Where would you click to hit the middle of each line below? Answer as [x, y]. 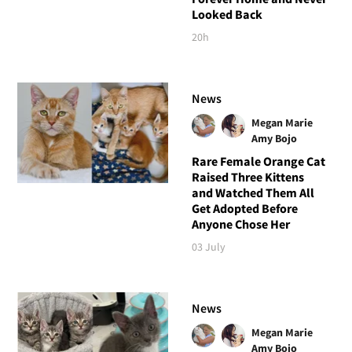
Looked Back [227, 14]
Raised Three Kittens [247, 176]
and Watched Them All [253, 192]
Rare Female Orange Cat [258, 161]
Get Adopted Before [244, 208]
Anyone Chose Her [240, 224]
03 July [208, 246]
